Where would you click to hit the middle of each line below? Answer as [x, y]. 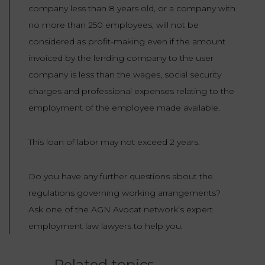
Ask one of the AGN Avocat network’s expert [121, 210]
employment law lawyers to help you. [106, 226]
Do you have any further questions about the [121, 177]
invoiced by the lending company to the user [121, 58]
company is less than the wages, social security [125, 75]
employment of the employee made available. [124, 108]
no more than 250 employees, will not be [114, 25]
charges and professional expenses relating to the [131, 91]
